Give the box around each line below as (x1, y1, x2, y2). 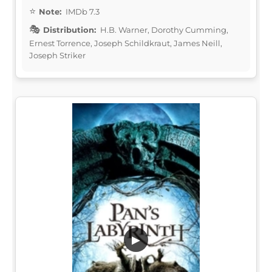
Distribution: (43, 24, 96, 35)
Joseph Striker (29, 50, 86, 60)
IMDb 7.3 (64, 6, 100, 16)
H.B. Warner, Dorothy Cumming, (98, 24, 228, 35)
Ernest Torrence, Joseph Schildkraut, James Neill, (29, 38, 222, 48)
